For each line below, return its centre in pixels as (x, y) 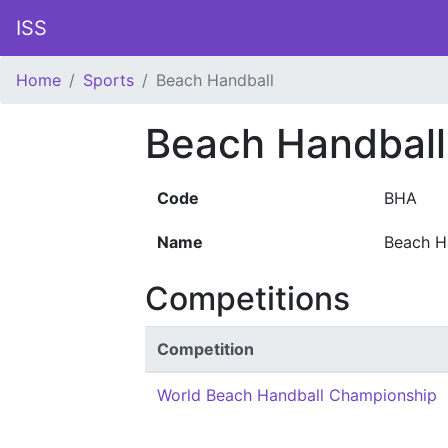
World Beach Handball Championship (297, 395)
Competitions (247, 298)
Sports (108, 80)
